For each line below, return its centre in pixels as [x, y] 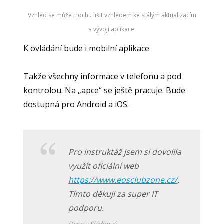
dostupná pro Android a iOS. [76, 105]
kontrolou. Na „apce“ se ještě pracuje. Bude [105, 91]
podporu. [86, 208]
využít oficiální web [104, 166]
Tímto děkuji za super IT [113, 194]
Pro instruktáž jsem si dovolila [125, 152]
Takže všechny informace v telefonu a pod [103, 77]
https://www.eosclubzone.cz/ [123, 180]
